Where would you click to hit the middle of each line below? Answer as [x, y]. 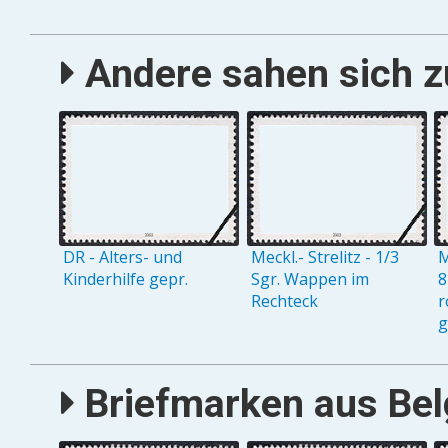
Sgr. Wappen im [309, 279]
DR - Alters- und [123, 257]
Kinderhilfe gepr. [126, 279]
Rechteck [284, 301]
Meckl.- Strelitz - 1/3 [324, 257]
